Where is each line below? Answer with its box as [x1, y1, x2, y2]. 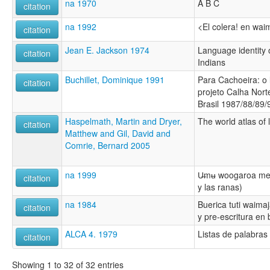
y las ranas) [198, 180, 242, 193]
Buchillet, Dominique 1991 [65, 73, 165, 86]
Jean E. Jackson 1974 [65, 43, 149, 56]
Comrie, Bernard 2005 [65, 139, 150, 151]
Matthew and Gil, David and [65, 127, 171, 139]
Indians [198, 55, 225, 68]
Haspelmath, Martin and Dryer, [65, 115, 182, 127]
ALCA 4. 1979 [65, 227, 118, 240]
